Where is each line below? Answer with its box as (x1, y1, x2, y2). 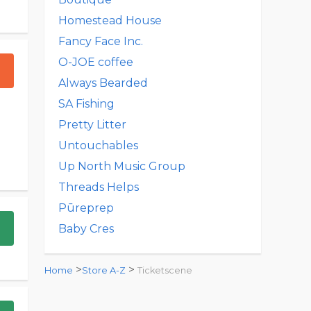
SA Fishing (58, 97, 115, 110)
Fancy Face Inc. (58, 35, 143, 48)
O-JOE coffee (58, 56, 133, 69)
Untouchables (58, 139, 138, 152)
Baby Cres (58, 222, 114, 235)
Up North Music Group (58, 160, 185, 173)
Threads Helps (58, 180, 139, 194)
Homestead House (58, 14, 162, 27)
